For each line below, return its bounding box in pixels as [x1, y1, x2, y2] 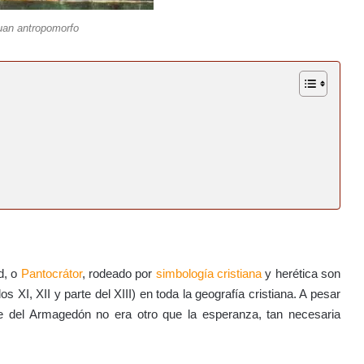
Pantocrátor [20, 266, 82, 280]
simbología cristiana [155, 266, 262, 280]
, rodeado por [81, 266, 156, 280]
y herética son [262, 266, 341, 280]
